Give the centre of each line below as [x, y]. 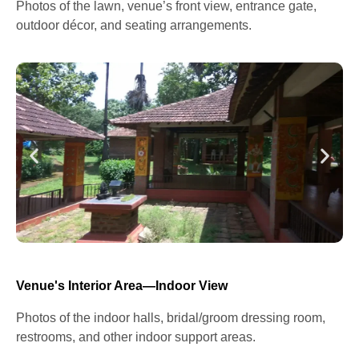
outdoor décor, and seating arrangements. [134, 26]
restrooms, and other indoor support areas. [136, 337]
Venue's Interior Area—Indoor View [122, 285]
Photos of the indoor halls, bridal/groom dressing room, [171, 317]
